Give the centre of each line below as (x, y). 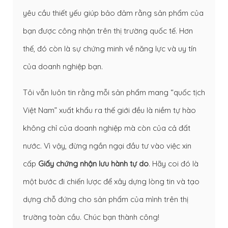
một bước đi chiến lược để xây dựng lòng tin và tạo (111, 181)
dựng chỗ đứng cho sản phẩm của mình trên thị (106, 199)
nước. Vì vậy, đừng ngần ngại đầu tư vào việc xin (107, 146)
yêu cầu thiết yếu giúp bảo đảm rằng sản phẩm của (113, 13)
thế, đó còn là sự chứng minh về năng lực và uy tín (110, 48)
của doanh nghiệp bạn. (63, 66)
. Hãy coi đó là (174, 163)
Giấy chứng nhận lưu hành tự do (93, 163)
